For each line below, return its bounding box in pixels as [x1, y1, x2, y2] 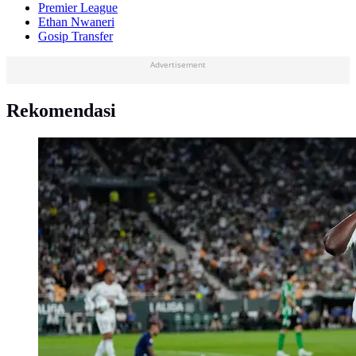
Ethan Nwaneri [38, 14, 114, 29]
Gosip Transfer [38, 29, 113, 43]
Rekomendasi [6, 99, 116, 121]
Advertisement [150, 58, 206, 70]
